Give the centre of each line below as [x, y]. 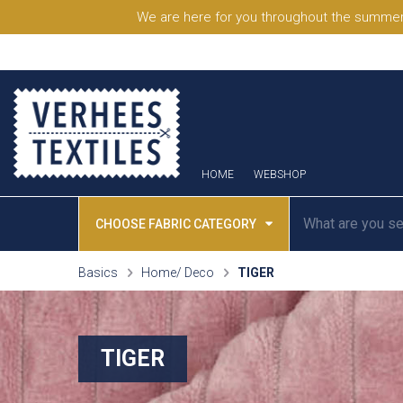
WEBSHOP [280, 174]
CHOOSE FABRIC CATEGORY [176, 224]
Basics [98, 272]
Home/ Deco [178, 272]
